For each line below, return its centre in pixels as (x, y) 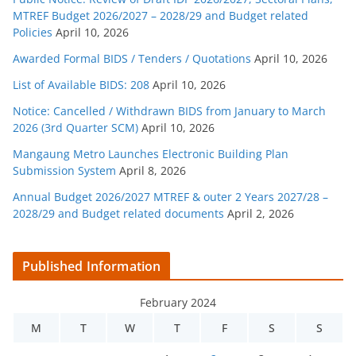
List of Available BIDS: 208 (81, 84)
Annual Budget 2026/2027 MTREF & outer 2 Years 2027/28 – (170, 196)
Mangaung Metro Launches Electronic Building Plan (151, 153)
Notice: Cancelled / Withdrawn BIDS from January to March (169, 110)
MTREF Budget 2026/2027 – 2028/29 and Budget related (161, 15)
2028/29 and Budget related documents (118, 213)
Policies (33, 32)
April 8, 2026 (153, 170)
